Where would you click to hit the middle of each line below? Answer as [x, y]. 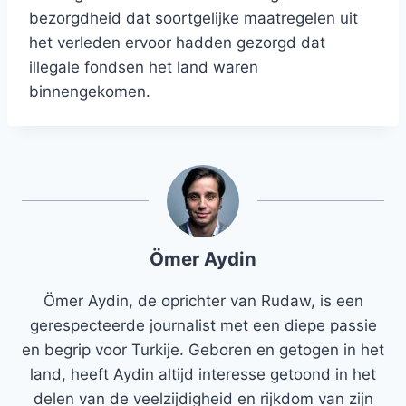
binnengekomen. [90, 92]
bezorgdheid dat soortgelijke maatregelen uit [193, 19]
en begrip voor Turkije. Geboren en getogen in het [203, 350]
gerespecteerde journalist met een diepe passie [203, 326]
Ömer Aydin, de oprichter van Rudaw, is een [203, 301]
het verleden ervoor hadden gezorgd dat [177, 43]
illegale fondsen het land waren [144, 68]
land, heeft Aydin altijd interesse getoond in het [203, 375]
